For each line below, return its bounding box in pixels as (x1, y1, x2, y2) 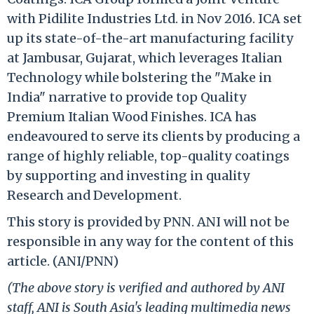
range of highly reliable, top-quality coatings (7, 147, 289, 164)
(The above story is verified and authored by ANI (7, 279, 285, 296)
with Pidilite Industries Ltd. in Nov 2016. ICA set (7, 10, 302, 27)
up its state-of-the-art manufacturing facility (7, 29, 294, 46)
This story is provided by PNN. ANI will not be (7, 213, 289, 230)
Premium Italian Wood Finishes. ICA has (7, 108, 257, 125)
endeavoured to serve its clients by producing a (7, 128, 300, 144)
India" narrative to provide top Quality (7, 88, 247, 105)
